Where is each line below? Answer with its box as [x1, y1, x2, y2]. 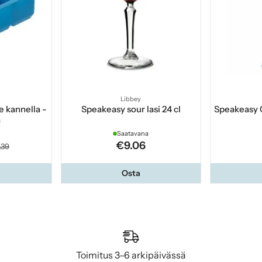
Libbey [120, 95, 142, 104]
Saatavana [117, 129, 149, 138]
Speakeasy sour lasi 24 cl [81, 104, 181, 115]
